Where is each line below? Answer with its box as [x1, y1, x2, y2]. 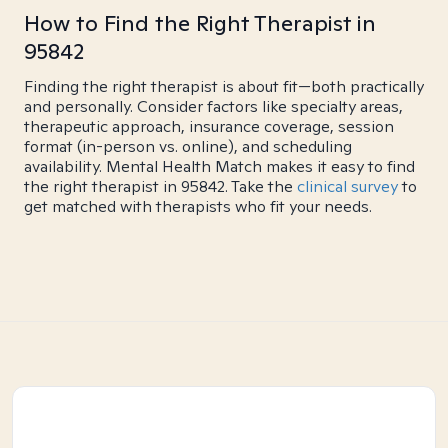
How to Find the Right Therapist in [24, 9, 376, 37]
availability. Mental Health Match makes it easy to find [24, 156, 415, 177]
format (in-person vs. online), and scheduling [24, 136, 352, 157]
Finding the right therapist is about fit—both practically [24, 76, 424, 97]
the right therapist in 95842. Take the [24, 176, 297, 197]
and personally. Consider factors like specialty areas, [24, 96, 403, 117]
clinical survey [297, 176, 398, 197]
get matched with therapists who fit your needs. [24, 196, 372, 217]
